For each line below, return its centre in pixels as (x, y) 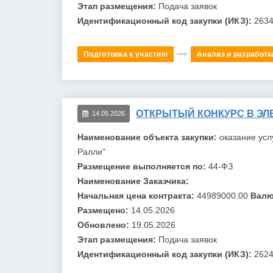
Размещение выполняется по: (143, 166)
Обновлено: (105, 225)
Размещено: (104, 210)
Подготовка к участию (126, 54)
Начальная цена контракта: (137, 195)
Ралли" (91, 151)
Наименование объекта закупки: (148, 137)
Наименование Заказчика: (133, 181)
